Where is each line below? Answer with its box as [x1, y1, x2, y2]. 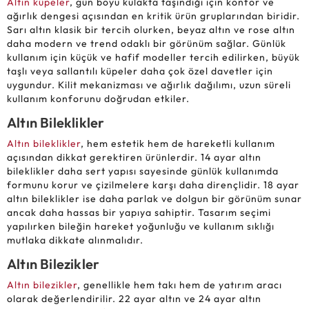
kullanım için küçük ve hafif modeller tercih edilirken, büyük [7, 51, 300, 64]
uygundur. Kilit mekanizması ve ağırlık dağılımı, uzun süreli [7, 79, 291, 92]
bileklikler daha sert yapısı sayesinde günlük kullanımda [7, 165, 279, 178]
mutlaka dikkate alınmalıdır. [7, 234, 143, 247]
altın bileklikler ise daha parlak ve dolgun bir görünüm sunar [7, 192, 302, 206]
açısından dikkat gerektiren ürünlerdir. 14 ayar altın [7, 151, 261, 164]
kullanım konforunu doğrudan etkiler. [7, 92, 190, 106]
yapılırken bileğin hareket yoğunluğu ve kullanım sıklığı [7, 220, 275, 233]
